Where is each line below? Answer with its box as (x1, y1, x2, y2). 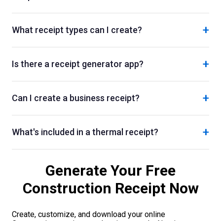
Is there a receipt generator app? (12, 59, 144, 70)
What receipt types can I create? (12, 25, 142, 36)
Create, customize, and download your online (12, 210, 165, 220)
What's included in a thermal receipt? (12, 127, 158, 138)
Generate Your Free (45, 162, 176, 180)
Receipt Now (111, 180, 199, 197)
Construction (22, 180, 111, 197)
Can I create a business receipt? (12, 93, 140, 104)
